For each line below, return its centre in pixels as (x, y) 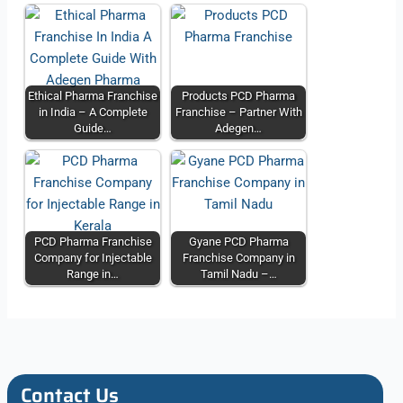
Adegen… (239, 128)
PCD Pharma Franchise (93, 241)
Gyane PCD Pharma (238, 241)
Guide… (93, 128)
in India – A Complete (93, 112)
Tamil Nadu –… (238, 273)
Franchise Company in (238, 257)
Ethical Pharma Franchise (93, 95)
